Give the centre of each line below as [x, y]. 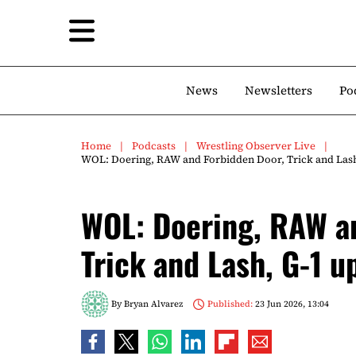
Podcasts [154, 146]
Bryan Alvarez [153, 304]
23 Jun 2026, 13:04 [290, 304]
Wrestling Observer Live [256, 146]
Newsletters [279, 90]
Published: [230, 304]
